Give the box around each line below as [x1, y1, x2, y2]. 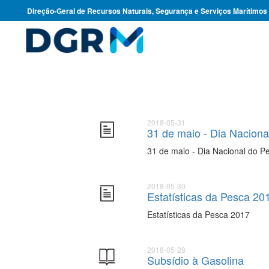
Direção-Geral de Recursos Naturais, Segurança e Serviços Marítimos [27, 5, 267, 16]
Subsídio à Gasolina [147, 252, 244, 268]
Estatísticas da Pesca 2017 [147, 208, 250, 220]
